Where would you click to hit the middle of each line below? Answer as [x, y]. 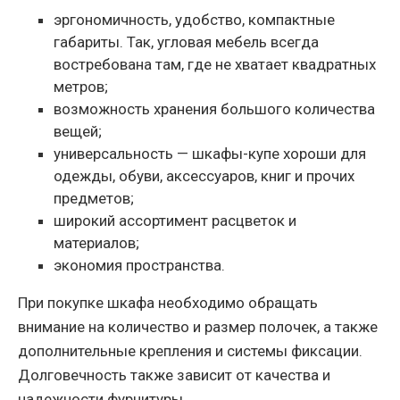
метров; [81, 87]
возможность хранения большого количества [214, 109]
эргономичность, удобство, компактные [194, 20]
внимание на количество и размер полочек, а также [198, 327]
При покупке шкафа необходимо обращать [168, 303]
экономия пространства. [139, 266]
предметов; [94, 199]
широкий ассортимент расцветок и [175, 221]
